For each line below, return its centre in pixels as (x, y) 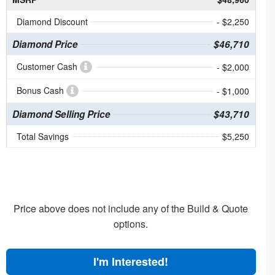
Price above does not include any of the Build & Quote (131, 209)
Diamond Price (45, 45)
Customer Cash (48, 67)
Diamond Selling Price (61, 114)
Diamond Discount (52, 22)
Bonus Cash (41, 91)
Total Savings (42, 137)
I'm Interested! (131, 262)
